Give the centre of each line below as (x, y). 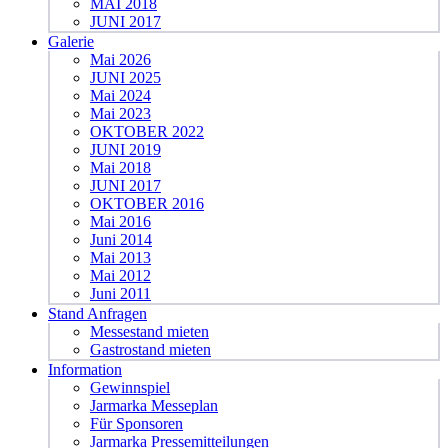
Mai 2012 (120, 275)
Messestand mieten (149, 331)
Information (85, 369)
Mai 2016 (120, 221)
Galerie (71, 41)
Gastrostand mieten (150, 349)
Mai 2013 (120, 257)
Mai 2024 (120, 95)
